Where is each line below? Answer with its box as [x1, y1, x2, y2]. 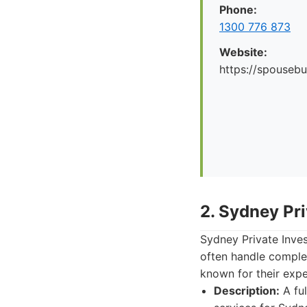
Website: [219, 45, 267, 59]
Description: [214, 284, 280, 297]
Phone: [219, 3, 257, 16]
